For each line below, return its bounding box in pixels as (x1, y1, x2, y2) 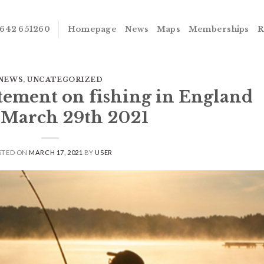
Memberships (188, 25, 249, 34)
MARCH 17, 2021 (29, 148, 83, 156)
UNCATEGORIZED (27, 75, 103, 84)
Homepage (67, 25, 117, 34)
